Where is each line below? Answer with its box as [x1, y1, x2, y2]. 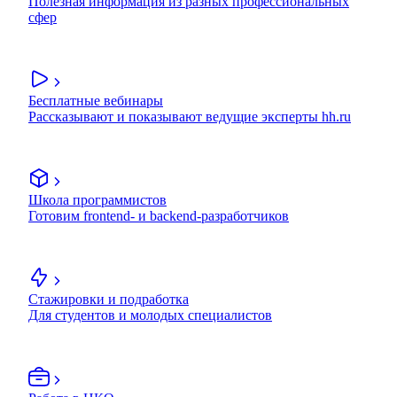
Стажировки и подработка [28, 292, 189, 307]
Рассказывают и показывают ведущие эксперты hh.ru [28, 109, 351, 125]
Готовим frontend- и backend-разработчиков [28, 208, 289, 224]
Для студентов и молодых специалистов [28, 307, 272, 323]
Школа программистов [28, 192, 167, 208]
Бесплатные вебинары [28, 93, 163, 109]
